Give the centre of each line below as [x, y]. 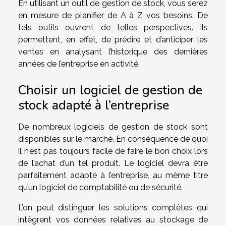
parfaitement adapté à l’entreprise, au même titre [113, 176]
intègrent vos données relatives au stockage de [113, 220]
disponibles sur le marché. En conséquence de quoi [113, 139]
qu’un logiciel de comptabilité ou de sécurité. [100, 188]
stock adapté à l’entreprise [94, 105]
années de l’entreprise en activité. [79, 64]
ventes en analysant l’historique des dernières [113, 52]
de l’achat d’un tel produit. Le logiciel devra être [113, 163]
